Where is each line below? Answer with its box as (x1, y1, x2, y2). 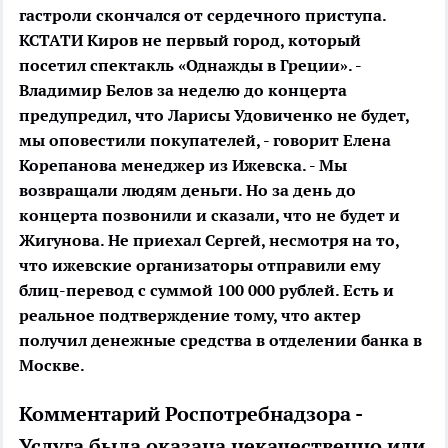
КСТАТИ (19, 30, 83, 51)
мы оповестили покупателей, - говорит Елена (19, 130, 391, 151)
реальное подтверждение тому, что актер (19, 305, 361, 326)
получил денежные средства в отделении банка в (19, 330, 422, 351)
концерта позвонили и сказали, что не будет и (19, 205, 400, 226)
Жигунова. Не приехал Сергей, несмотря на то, (19, 230, 399, 251)
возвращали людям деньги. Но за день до (19, 180, 356, 201)
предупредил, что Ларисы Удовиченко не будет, (19, 105, 409, 126)
